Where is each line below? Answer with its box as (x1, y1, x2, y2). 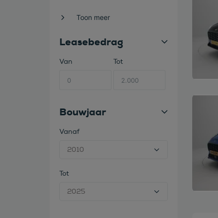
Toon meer (76, 13, 110, 21)
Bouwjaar (59, 106, 106, 118)
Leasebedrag (59, 36, 123, 48)
